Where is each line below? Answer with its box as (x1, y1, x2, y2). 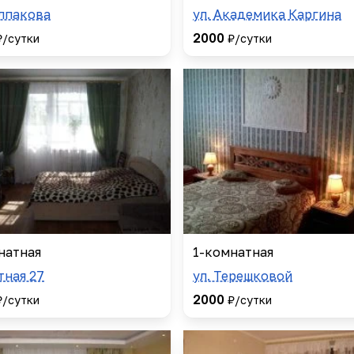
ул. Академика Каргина (193, 6, 341, 23)
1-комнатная (193, 243, 273, 260)
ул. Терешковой (193, 267, 292, 284)
